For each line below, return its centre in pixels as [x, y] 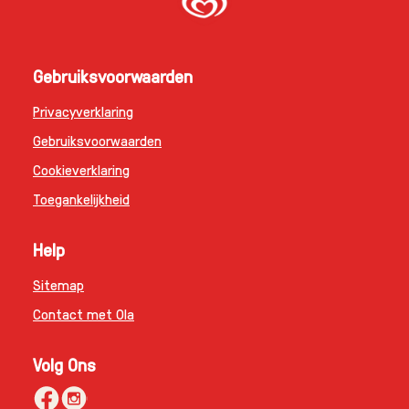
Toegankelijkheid [81, 227]
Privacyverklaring [83, 110]
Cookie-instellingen [90, 198]
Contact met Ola [84, 342]
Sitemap [58, 313]
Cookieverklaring [81, 169]
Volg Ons [64, 393]
